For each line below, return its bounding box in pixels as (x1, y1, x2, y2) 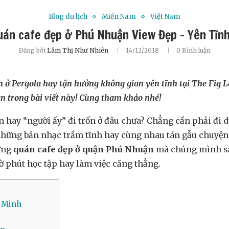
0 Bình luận (176, 47, 211, 54)
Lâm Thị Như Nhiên (47, 47, 108, 54)
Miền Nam (102, 12, 136, 21)
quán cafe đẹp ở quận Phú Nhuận (13, 144, 154, 154)
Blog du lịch (49, 12, 87, 21)
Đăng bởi (18, 47, 47, 54)
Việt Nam (150, 12, 180, 21)
